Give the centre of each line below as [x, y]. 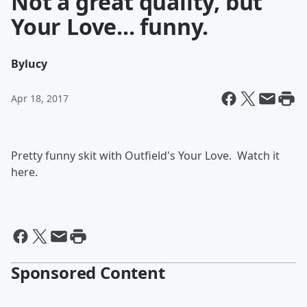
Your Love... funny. [110, 26]
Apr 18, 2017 [40, 98]
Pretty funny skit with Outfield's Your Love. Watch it [145, 156]
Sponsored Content [88, 272]
